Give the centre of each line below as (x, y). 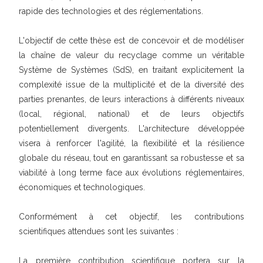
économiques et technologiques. (82, 187)
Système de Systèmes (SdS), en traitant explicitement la (131, 70)
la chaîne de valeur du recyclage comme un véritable (131, 55)
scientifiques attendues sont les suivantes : (99, 231)
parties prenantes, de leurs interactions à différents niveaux (131, 99)
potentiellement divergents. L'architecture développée (131, 129)
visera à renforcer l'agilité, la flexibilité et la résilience (131, 143)
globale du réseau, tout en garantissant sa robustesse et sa (131, 158)
